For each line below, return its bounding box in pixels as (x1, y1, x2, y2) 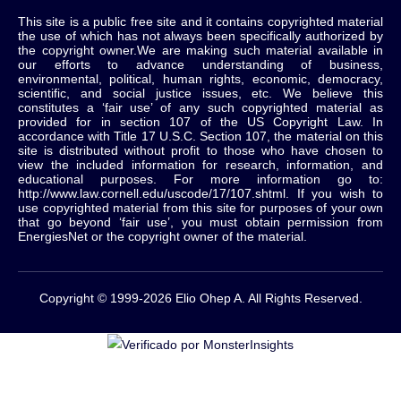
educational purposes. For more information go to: (18, 173, 383, 187)
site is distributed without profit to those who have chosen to (18, 144, 383, 158)
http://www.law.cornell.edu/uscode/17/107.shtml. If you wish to (18, 187, 383, 201)
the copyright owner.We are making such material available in (18, 44, 383, 58)
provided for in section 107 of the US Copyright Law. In (18, 115, 383, 130)
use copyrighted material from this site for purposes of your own (18, 201, 383, 216)
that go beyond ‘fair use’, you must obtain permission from (18, 216, 383, 230)
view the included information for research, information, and (18, 158, 383, 173)
